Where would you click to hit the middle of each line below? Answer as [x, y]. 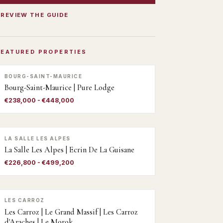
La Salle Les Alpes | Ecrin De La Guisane [69, 150]
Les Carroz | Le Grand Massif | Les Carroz [71, 212]
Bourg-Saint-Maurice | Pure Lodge [59, 88]
